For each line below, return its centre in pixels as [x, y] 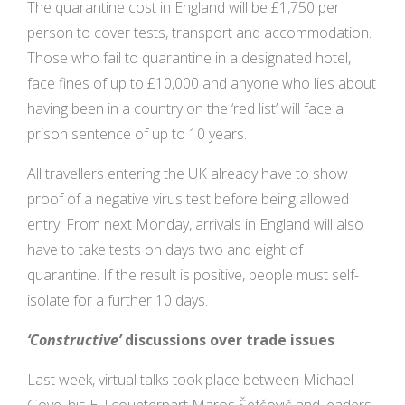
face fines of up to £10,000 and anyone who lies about [202, 84]
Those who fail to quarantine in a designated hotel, [189, 58]
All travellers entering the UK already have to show [188, 174]
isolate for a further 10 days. [118, 301]
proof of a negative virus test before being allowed [188, 199]
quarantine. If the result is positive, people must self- [193, 275]
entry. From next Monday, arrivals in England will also [195, 225]
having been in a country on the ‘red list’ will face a [185, 109]
